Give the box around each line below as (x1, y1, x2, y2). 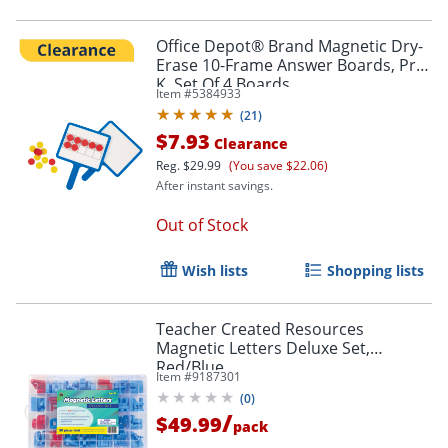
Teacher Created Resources (156, 317, 364, 340)
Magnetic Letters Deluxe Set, (156, 336, 370, 359)
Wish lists (182, 260, 248, 280)
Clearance (210, 133, 288, 153)
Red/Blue (156, 355, 224, 378)
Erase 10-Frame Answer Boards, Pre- (156, 53, 430, 76)
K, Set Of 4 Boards (156, 72, 290, 95)
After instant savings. (156, 176, 273, 194)
